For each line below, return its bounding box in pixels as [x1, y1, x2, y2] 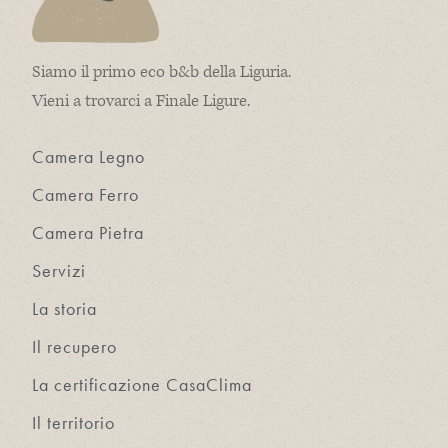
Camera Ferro [32, 183, 139, 207]
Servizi [32, 259, 86, 283]
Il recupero [32, 335, 117, 359]
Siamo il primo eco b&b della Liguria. [32, 61, 291, 84]
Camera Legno [32, 145, 145, 169]
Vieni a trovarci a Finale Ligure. [32, 90, 250, 113]
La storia [32, 297, 97, 321]
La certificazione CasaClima [32, 373, 252, 397]
